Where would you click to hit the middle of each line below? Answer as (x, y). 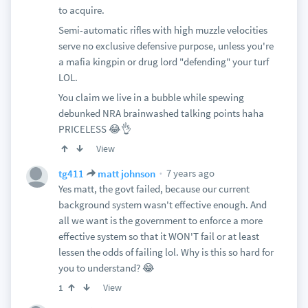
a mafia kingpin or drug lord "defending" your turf (163, 62)
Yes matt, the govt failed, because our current (154, 189)
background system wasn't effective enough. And (162, 205)
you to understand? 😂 (106, 268)
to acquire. (81, 10)
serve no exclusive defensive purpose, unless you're (166, 46)
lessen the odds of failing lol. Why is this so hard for (166, 252)
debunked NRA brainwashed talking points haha (161, 113)
